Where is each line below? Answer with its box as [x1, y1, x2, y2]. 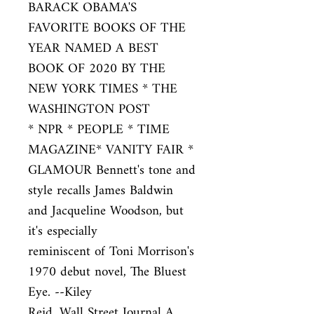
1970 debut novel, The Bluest [28, 259, 186, 286]
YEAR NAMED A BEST [28, 35, 158, 62]
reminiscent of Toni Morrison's [28, 238, 194, 266]
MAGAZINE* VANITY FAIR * [28, 137, 193, 164]
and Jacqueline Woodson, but [28, 198, 184, 225]
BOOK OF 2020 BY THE [28, 55, 165, 83]
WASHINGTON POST [28, 96, 150, 123]
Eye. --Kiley [28, 279, 92, 306]
